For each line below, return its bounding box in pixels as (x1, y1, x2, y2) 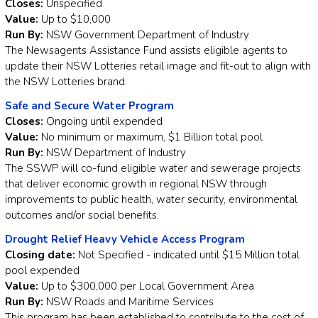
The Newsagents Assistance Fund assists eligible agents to (5, 43, 287, 58)
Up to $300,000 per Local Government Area (38, 279, 254, 294)
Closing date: (5, 248, 78, 263)
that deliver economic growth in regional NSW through (5, 177, 267, 192)
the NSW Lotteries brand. (5, 75, 127, 89)
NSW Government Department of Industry (43, 28, 249, 43)
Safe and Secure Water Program (5, 99, 174, 114)
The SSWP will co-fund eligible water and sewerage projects (5, 161, 301, 176)
